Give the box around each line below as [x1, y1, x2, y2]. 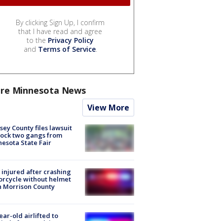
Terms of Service [37, 44, 96, 54]
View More [87, 102, 129, 113]
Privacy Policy [48, 35, 94, 45]
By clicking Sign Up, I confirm [16, 17, 105, 27]
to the [27, 35, 48, 45]
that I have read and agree [18, 26, 102, 36]
